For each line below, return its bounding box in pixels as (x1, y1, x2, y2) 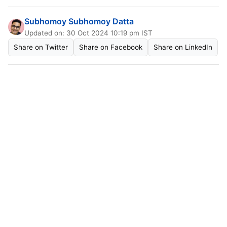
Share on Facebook (79, 43, 142, 51)
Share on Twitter (14, 43, 68, 51)
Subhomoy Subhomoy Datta (24, 16, 134, 26)
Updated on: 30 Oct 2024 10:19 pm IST (24, 29, 153, 37)
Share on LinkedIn (154, 43, 212, 51)
